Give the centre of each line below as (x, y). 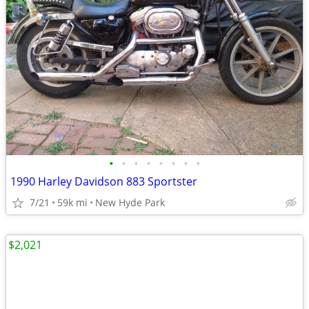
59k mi (72, 202)
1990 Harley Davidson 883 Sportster (104, 181)
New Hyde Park (130, 202)
